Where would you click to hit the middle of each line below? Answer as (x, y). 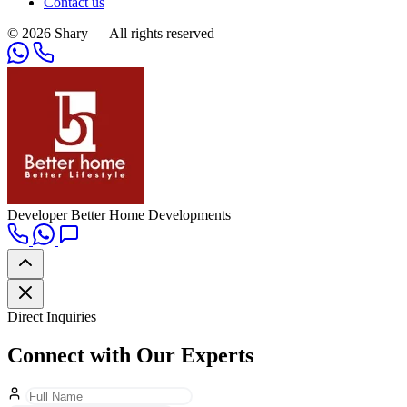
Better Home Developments (151, 214)
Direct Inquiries (52, 316)
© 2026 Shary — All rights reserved (111, 33)
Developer (37, 214)
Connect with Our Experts (130, 355)
